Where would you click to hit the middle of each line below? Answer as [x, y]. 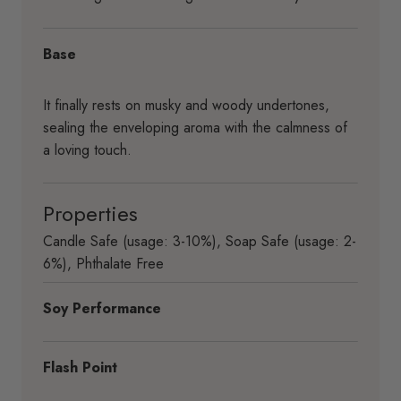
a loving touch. [87, 149]
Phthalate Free [120, 263]
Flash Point [80, 367]
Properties [90, 213]
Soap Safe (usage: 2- [291, 241]
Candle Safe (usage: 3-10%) [130, 241]
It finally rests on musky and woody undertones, [186, 105]
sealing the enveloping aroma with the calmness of [195, 127]
